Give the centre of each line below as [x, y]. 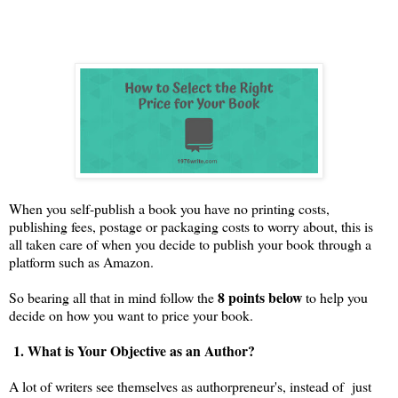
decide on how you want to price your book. [131, 314]
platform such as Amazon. [81, 261]
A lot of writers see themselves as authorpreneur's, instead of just [190, 386]
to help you [335, 297]
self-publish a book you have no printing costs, [200, 208]
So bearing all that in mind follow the [113, 297]
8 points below [260, 297]
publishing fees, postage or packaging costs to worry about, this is [191, 226]
